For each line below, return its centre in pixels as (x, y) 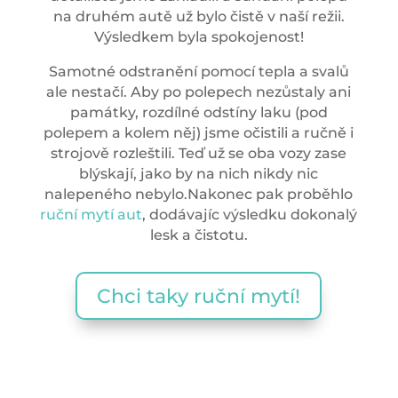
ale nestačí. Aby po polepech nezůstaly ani (199, 92)
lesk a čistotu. (199, 235)
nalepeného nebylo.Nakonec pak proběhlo (199, 194)
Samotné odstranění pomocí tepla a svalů (199, 72)
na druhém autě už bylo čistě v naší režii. (199, 16)
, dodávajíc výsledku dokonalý (250, 215)
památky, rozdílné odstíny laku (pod (199, 112)
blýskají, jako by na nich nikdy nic (199, 174)
